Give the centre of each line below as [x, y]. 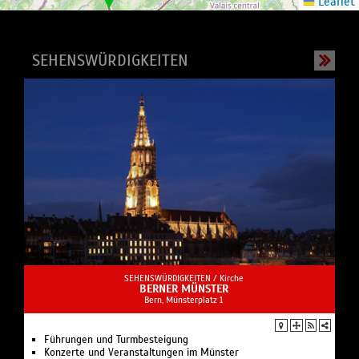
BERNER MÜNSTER [184, 289]
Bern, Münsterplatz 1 [184, 300]
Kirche [231, 278]
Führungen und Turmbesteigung [116, 340]
